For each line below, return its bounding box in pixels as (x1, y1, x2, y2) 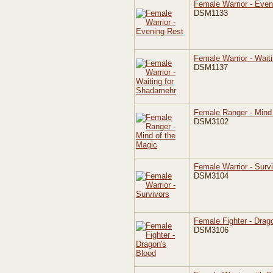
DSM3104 (194, 171, 229, 180)
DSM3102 (194, 117, 229, 126)
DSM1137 (194, 63, 228, 72)
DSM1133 (194, 9, 228, 18)
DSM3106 (194, 225, 229, 235)
